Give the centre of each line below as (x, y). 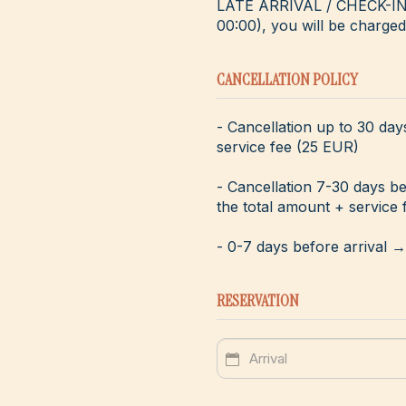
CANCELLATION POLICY (287, 80)
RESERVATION (258, 301)
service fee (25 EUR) (288, 147)
